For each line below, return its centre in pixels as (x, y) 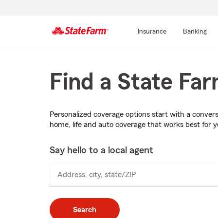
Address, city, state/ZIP (97, 175)
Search (85, 210)
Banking (195, 32)
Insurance (152, 32)
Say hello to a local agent (101, 151)
